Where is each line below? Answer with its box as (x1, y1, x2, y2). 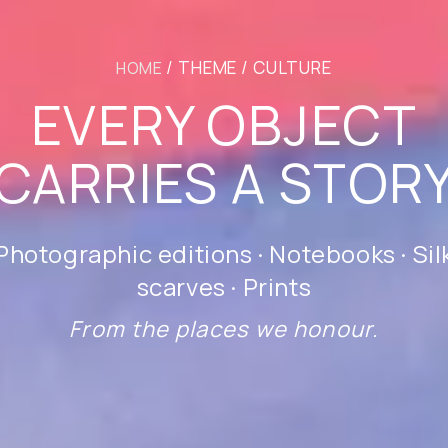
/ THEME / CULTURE (162, 56, 332, 79)
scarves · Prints (136, 270, 312, 303)
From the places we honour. (69, 314, 379, 344)
